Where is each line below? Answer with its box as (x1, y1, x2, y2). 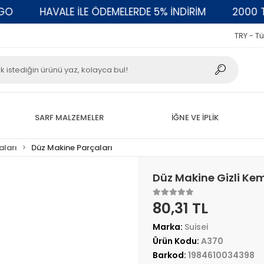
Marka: (152, 221, 184, 233)
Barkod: (152, 249, 188, 261)
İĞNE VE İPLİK (171, 111, 219, 123)
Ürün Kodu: (152, 235, 201, 247)
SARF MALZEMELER (34, 111, 104, 123)
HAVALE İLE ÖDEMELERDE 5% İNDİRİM (16, 4, 183, 19)
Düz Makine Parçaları (31, 142, 113, 153)
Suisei (184, 221, 208, 233)
